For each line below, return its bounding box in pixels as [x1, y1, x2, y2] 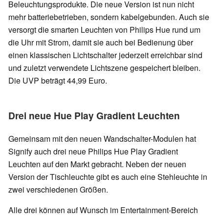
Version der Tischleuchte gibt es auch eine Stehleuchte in [8, 171, 207, 182]
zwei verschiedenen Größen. [8, 183, 108, 195]
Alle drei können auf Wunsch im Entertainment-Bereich [8, 204, 198, 216]
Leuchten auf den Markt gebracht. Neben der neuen [8, 158, 186, 170]
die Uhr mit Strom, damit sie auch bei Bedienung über [8, 36, 193, 48]
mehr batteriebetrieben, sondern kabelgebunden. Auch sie [8, 11, 209, 22]
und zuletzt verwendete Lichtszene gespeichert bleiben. [8, 62, 200, 73]
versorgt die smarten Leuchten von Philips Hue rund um [8, 23, 200, 35]
